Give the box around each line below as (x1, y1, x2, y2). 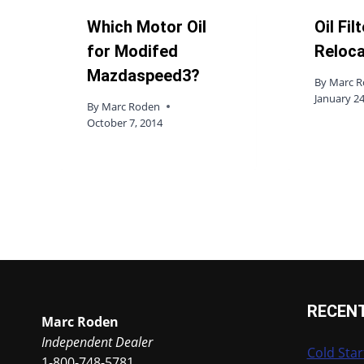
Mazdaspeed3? (87, 66, 200, 86)
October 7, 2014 (87, 115, 162, 130)
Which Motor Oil (87, 17, 206, 37)
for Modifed (87, 41, 178, 62)
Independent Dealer (41, 333, 153, 352)
